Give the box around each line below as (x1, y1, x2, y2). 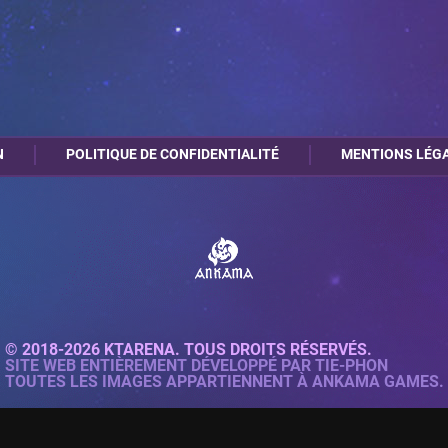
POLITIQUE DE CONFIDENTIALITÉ (65, 146, 279, 163)
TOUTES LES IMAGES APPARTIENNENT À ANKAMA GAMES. (4, 372, 444, 391)
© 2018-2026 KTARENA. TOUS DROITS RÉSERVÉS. (4, 340, 372, 359)
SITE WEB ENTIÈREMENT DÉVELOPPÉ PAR (4, 356, 315, 375)
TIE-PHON (314, 356, 388, 375)
